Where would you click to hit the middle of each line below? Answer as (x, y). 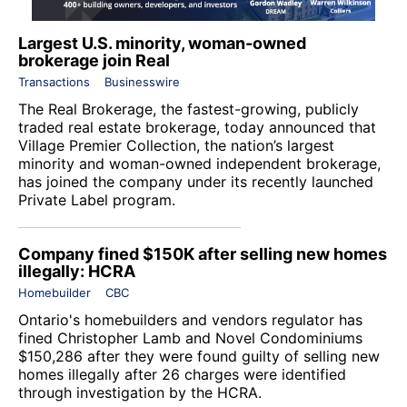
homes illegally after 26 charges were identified (182, 374)
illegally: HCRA (77, 271)
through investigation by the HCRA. (140, 392)
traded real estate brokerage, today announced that (197, 127)
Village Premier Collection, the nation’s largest (176, 145)
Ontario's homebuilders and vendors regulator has (190, 319)
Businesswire (142, 81)
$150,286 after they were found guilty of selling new (199, 356)
